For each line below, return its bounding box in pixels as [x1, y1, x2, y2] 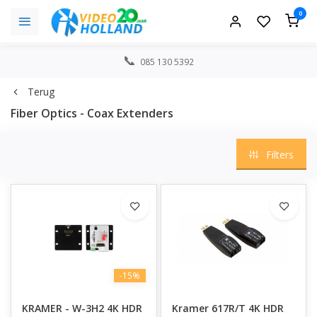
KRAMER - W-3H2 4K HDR [22, 301, 142, 315]
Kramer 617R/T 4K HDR [171, 301, 284, 315]
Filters [266, 147, 294, 161]
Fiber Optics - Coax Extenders [11, 105, 173, 121]
